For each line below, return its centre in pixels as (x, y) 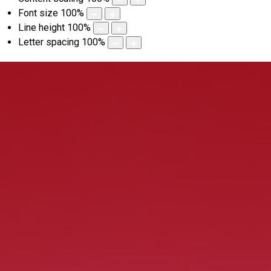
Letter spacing (49, 42)
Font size (38, 13)
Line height (41, 28)
